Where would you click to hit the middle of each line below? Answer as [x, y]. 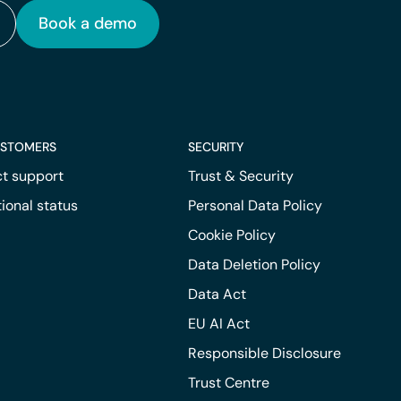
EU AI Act [218, 324]
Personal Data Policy [255, 206]
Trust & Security [240, 176]
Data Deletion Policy [254, 265]
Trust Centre [228, 383]
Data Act [217, 294]
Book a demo [87, 24]
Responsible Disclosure [264, 354]
